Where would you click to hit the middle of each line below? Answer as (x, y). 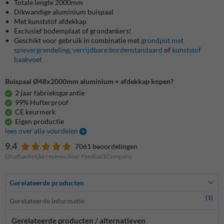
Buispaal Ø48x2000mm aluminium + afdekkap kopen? (89, 81)
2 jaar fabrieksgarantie (50, 92)
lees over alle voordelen (42, 130)
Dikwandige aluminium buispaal (64, 11)
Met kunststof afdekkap (50, 21)
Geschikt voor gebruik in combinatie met (77, 40)
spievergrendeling (42, 49)
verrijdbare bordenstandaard (117, 49)
